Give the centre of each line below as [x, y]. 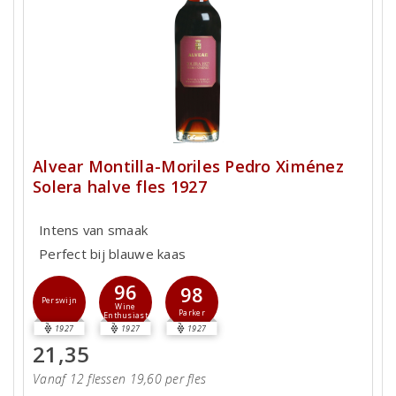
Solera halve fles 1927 [120, 187]
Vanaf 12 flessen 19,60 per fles [120, 379]
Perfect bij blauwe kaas [113, 254]
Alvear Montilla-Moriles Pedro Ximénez [188, 166]
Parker [192, 312]
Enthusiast [126, 316]
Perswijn [59, 300]
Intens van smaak [94, 230]
